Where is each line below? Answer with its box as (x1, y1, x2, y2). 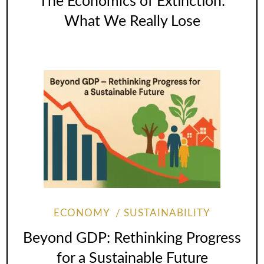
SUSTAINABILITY (124, 209, 211, 219)
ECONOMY (53, 209, 110, 219)
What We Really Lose (64, 14, 200, 29)
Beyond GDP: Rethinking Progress (23, 230, 241, 246)
